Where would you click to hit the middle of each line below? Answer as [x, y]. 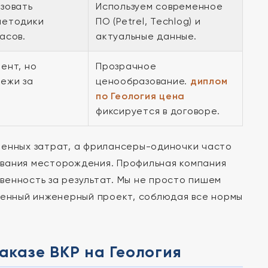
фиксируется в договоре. [158, 111]
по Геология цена [140, 96]
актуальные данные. [146, 36]
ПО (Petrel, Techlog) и [148, 21]
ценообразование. [143, 81]
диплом [209, 81]
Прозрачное [126, 66]
